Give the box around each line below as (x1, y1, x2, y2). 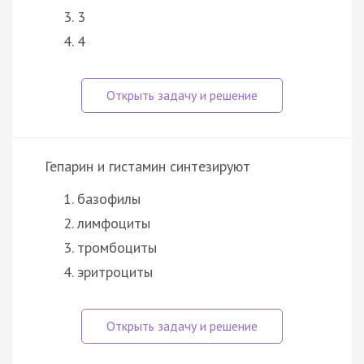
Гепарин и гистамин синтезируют (45, 156, 250, 175)
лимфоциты (77, 213, 150, 232)
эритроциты (77, 262, 153, 281)
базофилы (77, 188, 141, 208)
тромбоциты (77, 237, 157, 257)
